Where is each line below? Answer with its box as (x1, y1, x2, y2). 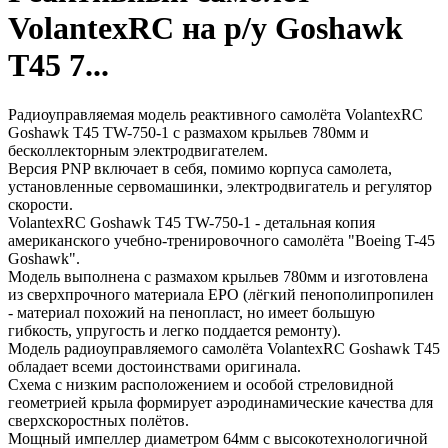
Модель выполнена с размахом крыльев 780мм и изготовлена (8, 267, 428, 285)
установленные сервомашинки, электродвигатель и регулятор (8, 177, 432, 195)
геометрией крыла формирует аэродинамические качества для (8, 393, 433, 411)
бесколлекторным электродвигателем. (8, 141, 268, 159)
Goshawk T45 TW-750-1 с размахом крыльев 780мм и (8, 123, 369, 141)
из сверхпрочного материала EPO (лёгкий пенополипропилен (8, 285, 434, 303)
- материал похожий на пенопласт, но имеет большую (8, 303, 375, 321)
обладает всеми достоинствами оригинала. (8, 357, 301, 375)
